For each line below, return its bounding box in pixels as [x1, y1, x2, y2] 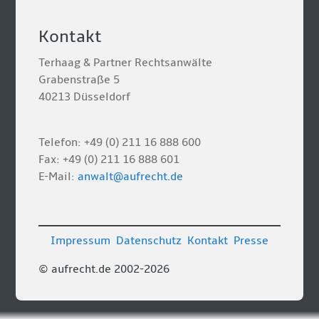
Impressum [51, 234, 110, 248]
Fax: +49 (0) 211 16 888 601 [38, 152, 180, 167]
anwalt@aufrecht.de [78, 169, 184, 184]
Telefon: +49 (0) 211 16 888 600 [38, 135, 202, 150]
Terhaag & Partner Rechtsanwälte [38, 56, 213, 70]
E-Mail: [38, 169, 78, 184]
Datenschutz [116, 234, 182, 248]
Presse [234, 234, 268, 248]
